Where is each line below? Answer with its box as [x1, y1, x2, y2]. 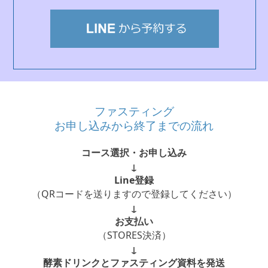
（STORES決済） [97, 228, 171, 242]
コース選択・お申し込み [81, 145, 187, 159]
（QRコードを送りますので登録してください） [31, 187, 237, 200]
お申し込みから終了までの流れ [54, 120, 214, 133]
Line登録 [114, 173, 154, 187]
